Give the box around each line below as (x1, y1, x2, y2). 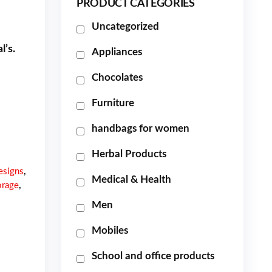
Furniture (92, 98, 134, 108)
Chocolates (92, 72, 143, 83)
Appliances (92, 47, 142, 57)
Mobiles (92, 225, 128, 236)
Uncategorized (92, 21, 159, 32)
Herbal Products (92, 149, 166, 159)
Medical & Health (92, 174, 171, 185)
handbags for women (92, 123, 189, 134)
